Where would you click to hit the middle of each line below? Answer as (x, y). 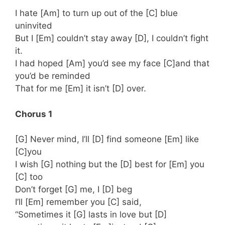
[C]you (28, 152)
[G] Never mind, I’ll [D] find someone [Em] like (107, 139)
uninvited (34, 26)
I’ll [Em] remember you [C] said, (78, 202)
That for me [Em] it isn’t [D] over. (81, 89)
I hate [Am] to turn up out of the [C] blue (96, 13)
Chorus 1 (34, 114)
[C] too (29, 177)
